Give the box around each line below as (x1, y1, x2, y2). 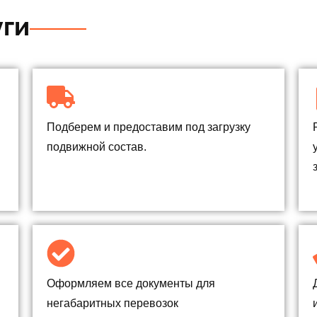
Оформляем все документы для (46, 277, 215, 289)
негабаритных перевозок (46, 296, 178, 309)
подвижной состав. (46, 140, 146, 153)
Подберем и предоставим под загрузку (46, 120, 250, 133)
